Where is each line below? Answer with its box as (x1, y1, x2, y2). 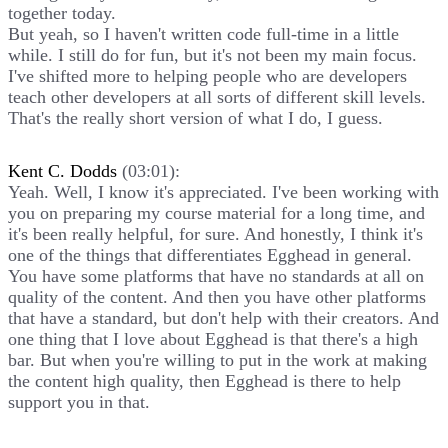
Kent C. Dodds (8, 160, 117, 181)
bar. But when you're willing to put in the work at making (8, 349, 427, 370)
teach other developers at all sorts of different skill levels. (8, 86, 426, 107)
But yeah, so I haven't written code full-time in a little (8, 23, 399, 44)
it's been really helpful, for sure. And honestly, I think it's (8, 223, 423, 244)
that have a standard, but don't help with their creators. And (8, 307, 439, 328)
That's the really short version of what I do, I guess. (8, 107, 383, 128)
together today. (8, 2, 116, 23)
